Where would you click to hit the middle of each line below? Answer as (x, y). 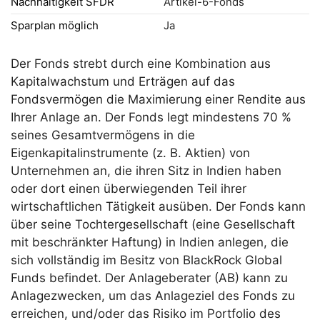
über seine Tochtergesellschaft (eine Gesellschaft (153, 224)
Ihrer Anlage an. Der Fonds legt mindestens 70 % (151, 117)
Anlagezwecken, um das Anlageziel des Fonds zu (153, 296)
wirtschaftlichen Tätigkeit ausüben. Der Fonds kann (158, 206)
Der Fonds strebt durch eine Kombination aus (141, 64)
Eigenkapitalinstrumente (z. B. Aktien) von (130, 153)
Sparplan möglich (55, 25)
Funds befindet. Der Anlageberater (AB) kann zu (149, 278)
